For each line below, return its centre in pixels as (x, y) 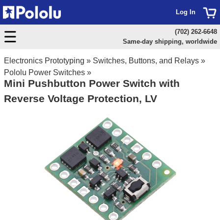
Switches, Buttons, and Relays (146, 61)
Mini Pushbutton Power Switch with (92, 83)
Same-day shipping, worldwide (170, 41)
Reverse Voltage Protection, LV (81, 98)
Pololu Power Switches (44, 72)
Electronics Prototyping (44, 61)
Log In (186, 12)
